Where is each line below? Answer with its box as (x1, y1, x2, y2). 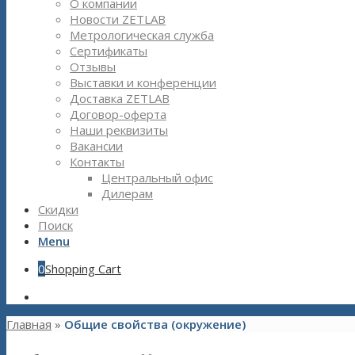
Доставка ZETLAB (70, 90, 170, 106)
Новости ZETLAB (70, 11, 166, 27)
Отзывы (70, 59, 116, 74)
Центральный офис (101, 170, 213, 185)
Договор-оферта (70, 106, 166, 122)
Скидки (38, 201, 78, 217)
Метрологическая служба (70, 27, 214, 43)
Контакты (70, 154, 124, 170)
